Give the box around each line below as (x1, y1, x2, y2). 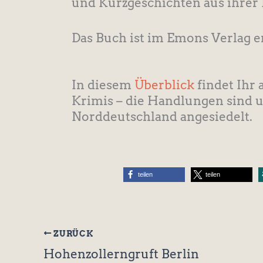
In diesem (72, 77, 134, 93)
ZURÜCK (51, 228, 93, 238)
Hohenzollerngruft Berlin (43, 246, 199, 261)
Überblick (134, 77, 194, 93)
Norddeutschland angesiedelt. (72, 109, 252, 124)
